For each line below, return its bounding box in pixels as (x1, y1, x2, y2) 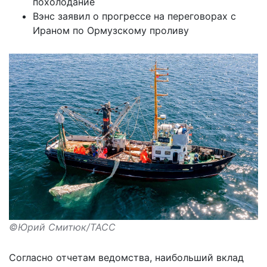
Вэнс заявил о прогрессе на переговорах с (33, 10, 236, 23)
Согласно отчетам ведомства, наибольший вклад (9, 251, 244, 263)
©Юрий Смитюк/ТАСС (9, 221, 116, 233)
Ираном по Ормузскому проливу (33, 24, 189, 37)
